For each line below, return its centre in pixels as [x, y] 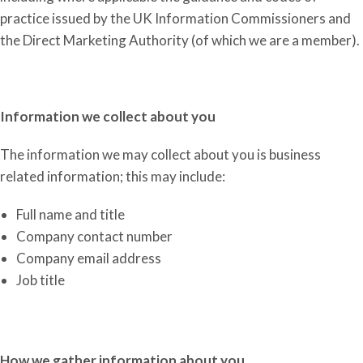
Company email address [89, 258]
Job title [41, 280]
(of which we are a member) [273, 40]
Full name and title [70, 214]
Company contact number [94, 236]
